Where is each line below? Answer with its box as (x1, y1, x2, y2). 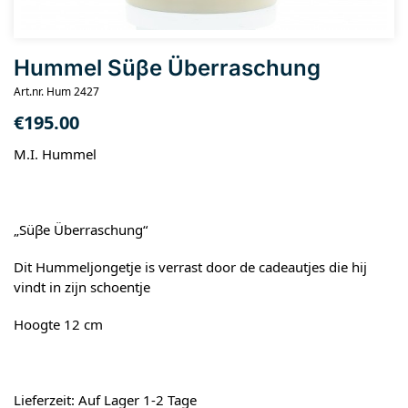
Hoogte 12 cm (14, 315, 103, 334)
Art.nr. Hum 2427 (14, 83, 99, 99)
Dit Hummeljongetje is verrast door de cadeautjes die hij (14, 257, 367, 276)
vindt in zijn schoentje (14, 277, 150, 296)
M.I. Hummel (14, 144, 97, 163)
